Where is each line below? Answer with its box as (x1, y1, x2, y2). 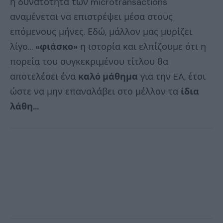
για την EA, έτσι (138, 71, 206, 83)
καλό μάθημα (78, 71, 138, 83)
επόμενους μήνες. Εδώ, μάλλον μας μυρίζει (10, 26, 192, 38)
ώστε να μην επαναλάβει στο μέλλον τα (10, 86, 181, 98)
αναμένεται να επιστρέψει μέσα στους (10, 11, 173, 23)
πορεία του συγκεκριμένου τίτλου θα (10, 56, 168, 68)
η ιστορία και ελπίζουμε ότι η (78, 41, 206, 53)
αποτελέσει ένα (10, 71, 78, 83)
